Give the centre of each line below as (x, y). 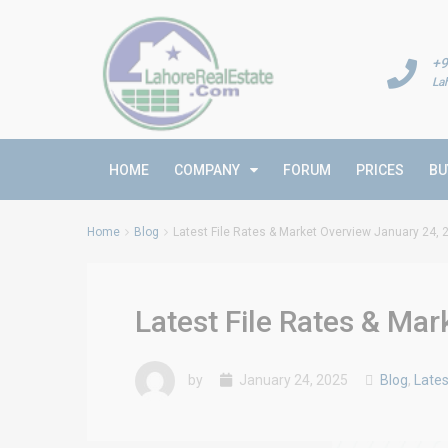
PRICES (380, 170)
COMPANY (207, 170)
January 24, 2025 (292, 379)
